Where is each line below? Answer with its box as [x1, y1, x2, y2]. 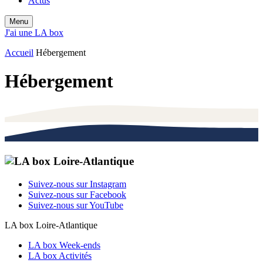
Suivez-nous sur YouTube [28, 200, 123, 210]
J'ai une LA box [5, 28, 63, 38]
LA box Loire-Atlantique [5, 220, 97, 230]
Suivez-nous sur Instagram [28, 178, 126, 189]
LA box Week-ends [28, 240, 100, 250]
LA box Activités [28, 250, 92, 261]
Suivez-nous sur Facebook [28, 189, 126, 200]
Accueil [5, 48, 33, 58]
